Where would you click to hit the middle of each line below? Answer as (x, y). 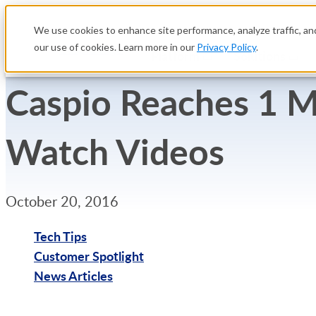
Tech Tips (60, 236)
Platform (175, 55)
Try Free (29, 302)
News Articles (73, 275)
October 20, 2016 (62, 201)
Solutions (260, 55)
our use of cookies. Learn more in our (115, 47)
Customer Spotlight (89, 256)
